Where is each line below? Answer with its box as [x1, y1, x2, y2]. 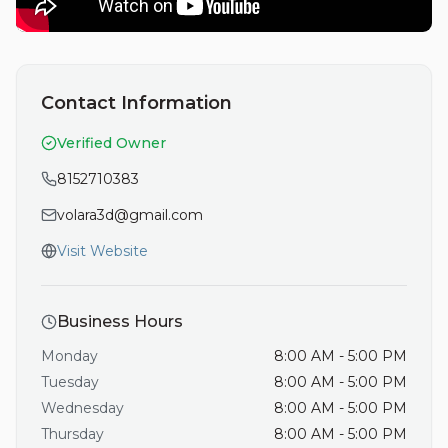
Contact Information [41, 92, 232, 114]
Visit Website [57, 242, 148, 260]
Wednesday [41, 399, 124, 417]
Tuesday [41, 373, 99, 391]
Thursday [41, 425, 104, 443]
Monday [41, 347, 98, 365]
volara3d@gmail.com [57, 206, 203, 224]
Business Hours [57, 312, 183, 331]
